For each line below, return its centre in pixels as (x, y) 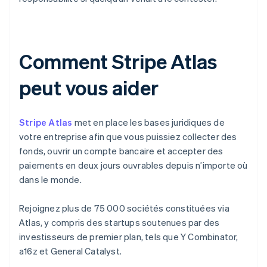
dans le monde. (50, 180)
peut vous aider (89, 88)
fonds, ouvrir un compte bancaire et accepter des (121, 151)
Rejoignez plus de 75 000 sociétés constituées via (124, 208)
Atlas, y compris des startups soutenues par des (119, 223)
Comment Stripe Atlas (118, 61)
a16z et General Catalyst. (70, 251)
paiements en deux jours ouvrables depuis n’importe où (133, 165)
